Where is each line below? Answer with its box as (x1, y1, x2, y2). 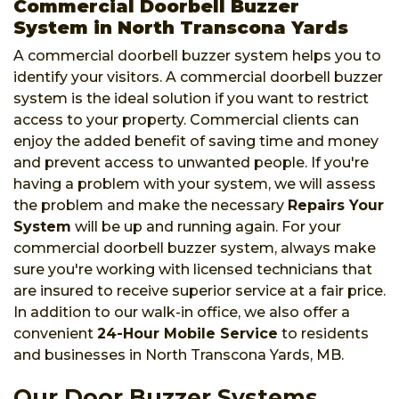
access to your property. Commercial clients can (13, 110, 359, 128)
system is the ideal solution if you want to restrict (13, 89, 369, 107)
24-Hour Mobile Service (97, 324, 278, 342)
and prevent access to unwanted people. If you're (13, 153, 369, 171)
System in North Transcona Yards (13, 16, 348, 38)
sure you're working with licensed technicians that (13, 260, 372, 278)
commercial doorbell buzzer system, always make (13, 239, 376, 256)
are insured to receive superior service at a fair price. (13, 281, 386, 299)
